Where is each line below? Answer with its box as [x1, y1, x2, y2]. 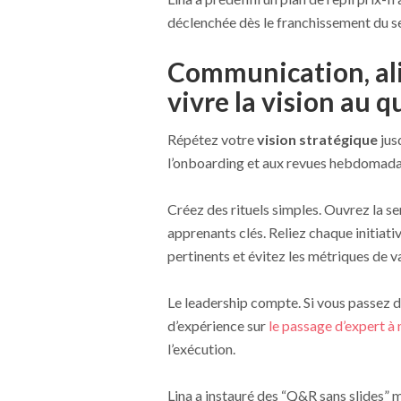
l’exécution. [166, 339, 235, 357]
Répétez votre [166, 130, 257, 148]
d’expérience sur [166, 316, 269, 334]
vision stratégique [256, 130, 378, 148]
